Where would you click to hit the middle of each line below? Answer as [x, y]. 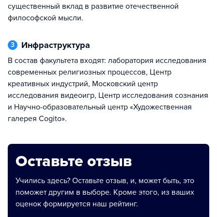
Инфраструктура [59, 45]
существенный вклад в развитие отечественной [93, 6]
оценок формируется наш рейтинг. [77, 204]
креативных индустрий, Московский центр [83, 84]
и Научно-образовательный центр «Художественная [100, 107]
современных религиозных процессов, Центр [90, 72]
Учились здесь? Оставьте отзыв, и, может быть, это [105, 181]
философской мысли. [46, 18]
